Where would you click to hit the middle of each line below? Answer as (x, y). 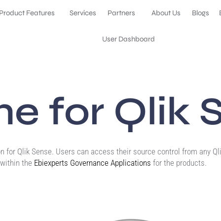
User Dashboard (128, 39)
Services (84, 13)
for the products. (179, 163)
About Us (167, 13)
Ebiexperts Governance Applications (92, 163)
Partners (122, 13)
